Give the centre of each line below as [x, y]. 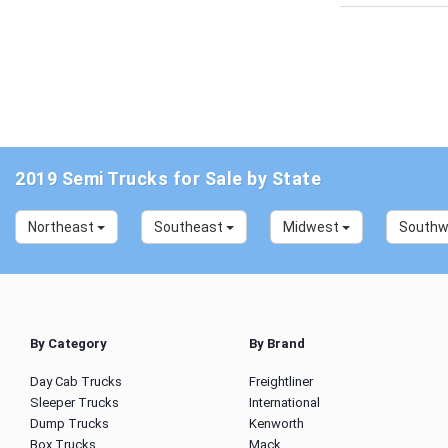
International [284, 402]
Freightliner [281, 381]
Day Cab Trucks [76, 381]
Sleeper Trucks [74, 402]
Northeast [62, 227]
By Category [68, 343]
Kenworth [276, 423]
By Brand [277, 343]
